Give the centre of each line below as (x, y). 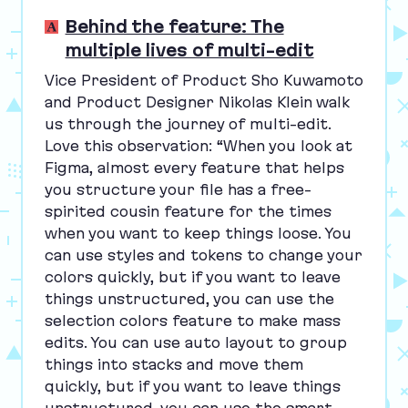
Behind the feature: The (174, 27)
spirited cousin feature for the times (188, 211)
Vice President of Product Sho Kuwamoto (204, 80)
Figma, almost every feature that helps (194, 167)
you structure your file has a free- (178, 189)
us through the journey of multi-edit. (188, 123)
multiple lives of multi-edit (189, 51)
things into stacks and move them (173, 364)
